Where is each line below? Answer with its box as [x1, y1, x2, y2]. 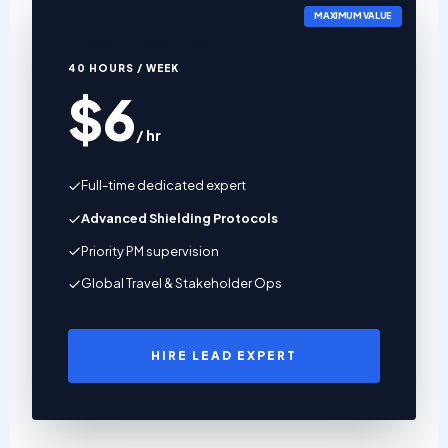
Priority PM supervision [81, 242, 220, 259]
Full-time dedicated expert [81, 177, 247, 194]
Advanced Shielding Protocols [81, 210, 279, 226]
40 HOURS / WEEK [68, 62, 180, 75]
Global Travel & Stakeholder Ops [81, 275, 283, 292]
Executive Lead [68, 27, 229, 56]
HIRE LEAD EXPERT [151, 347, 297, 363]
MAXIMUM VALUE [314, 10, 391, 22]
